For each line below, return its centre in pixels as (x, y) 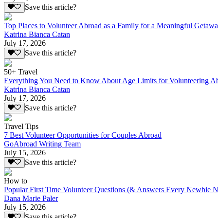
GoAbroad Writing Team (42, 144)
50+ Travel (21, 72)
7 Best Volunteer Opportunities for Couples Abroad (83, 135)
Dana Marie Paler (31, 199)
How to (16, 181)
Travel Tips (21, 127)
